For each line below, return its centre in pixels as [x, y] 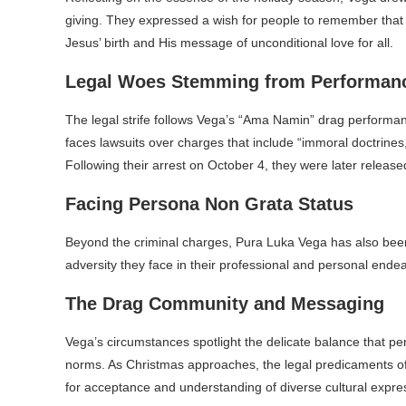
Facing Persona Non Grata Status [209, 204]
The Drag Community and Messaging [225, 304]
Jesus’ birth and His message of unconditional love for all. [229, 43]
